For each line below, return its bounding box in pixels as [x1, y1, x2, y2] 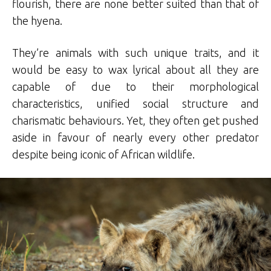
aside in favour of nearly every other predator [12, 131, 259, 143]
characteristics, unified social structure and [12, 97, 259, 109]
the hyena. [12, 14, 62, 27]
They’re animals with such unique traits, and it [12, 46, 259, 59]
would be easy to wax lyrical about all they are [12, 63, 259, 76]
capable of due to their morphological [12, 80, 259, 93]
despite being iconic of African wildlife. [12, 148, 195, 160]
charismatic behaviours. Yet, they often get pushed [12, 114, 259, 126]
